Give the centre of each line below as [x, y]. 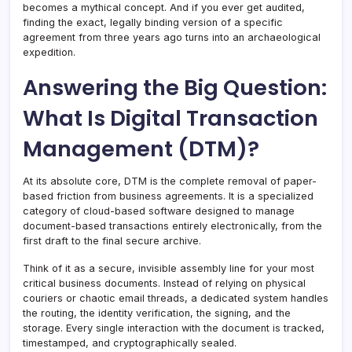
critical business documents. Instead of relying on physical [164, 283]
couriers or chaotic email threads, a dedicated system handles [176, 298]
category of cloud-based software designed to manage [159, 211]
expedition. [49, 52]
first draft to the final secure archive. [112, 240]
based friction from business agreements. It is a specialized [168, 196]
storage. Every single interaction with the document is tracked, [174, 328]
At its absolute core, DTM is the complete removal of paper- [170, 181]
